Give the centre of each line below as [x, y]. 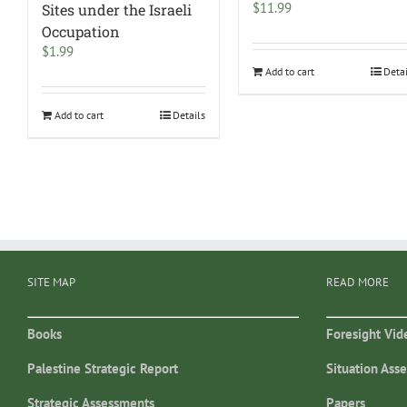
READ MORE [357, 283]
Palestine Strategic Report [103, 368]
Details [189, 115]
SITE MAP [51, 283]
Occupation [81, 32]
